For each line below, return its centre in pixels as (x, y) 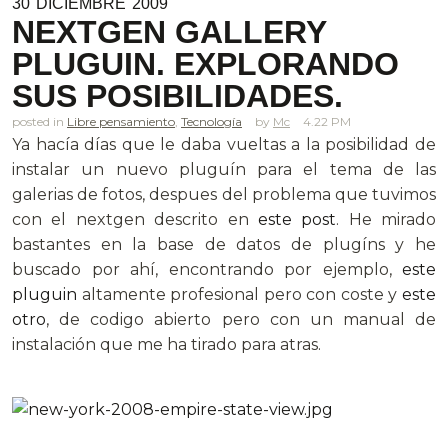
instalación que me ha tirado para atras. (166, 344)
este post (297, 219)
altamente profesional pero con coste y (239, 294)
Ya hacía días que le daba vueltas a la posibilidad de (224, 144)
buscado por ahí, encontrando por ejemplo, (207, 269)
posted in (39, 121)
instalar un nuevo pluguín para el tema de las (224, 169)
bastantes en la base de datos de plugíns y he (224, 244)
